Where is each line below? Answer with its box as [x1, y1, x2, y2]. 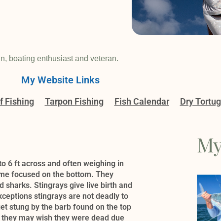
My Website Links [21, 74, 100, 86]
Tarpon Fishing [44, 96, 104, 107]
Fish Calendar [114, 96, 169, 107]
